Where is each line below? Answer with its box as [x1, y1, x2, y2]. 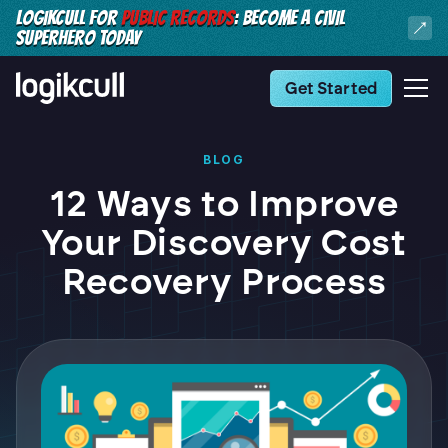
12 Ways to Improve [49, 182, 399, 225]
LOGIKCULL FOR [16, 7, 121, 29]
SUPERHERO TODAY [16, 27, 140, 49]
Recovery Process [61, 260, 387, 303]
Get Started [285, 78, 377, 98]
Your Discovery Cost [41, 221, 407, 264]
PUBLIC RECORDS [121, 7, 234, 29]
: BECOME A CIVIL [234, 7, 345, 29]
